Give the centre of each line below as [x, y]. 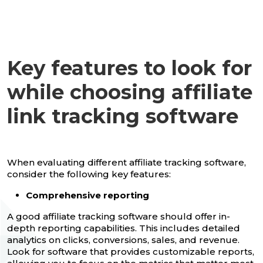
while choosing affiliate [130, 92]
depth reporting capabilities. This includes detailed [124, 228]
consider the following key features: [89, 174]
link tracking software [123, 116]
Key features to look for [129, 68]
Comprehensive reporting [87, 195]
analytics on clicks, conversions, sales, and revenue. [123, 240]
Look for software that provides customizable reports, [131, 251]
